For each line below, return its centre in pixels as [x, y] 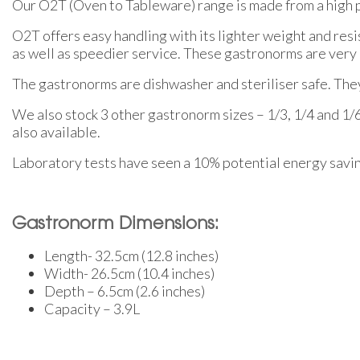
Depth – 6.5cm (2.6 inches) [125, 290]
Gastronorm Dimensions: [115, 224]
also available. [56, 131]
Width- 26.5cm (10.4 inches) [129, 273]
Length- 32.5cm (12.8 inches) [131, 255]
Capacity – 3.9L [92, 308]
